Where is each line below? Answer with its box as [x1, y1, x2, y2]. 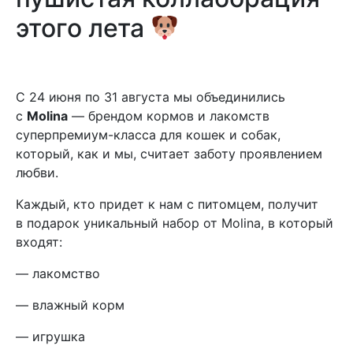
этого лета [16, 13, 150, 43]
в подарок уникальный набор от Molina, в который [16, 215, 333, 231]
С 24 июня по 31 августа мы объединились [16, 89, 285, 105]
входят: [16, 234, 62, 250]
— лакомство [16, 266, 100, 281]
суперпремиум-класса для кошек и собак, [16, 127, 281, 143]
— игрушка [16, 329, 85, 344]
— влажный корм [16, 297, 124, 313]
